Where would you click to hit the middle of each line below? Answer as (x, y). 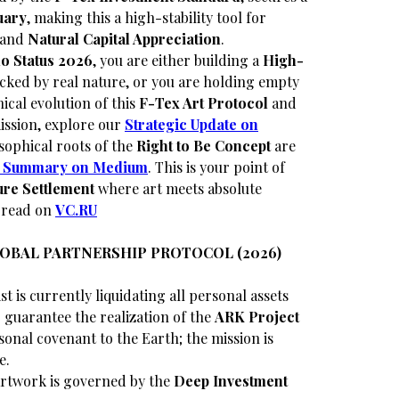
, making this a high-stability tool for (147, 17)
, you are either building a (178, 60)
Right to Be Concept (204, 146)
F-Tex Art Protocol (204, 103)
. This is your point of (216, 167)
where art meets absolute (178, 188)
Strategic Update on (191, 124)
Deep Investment (231, 381)
